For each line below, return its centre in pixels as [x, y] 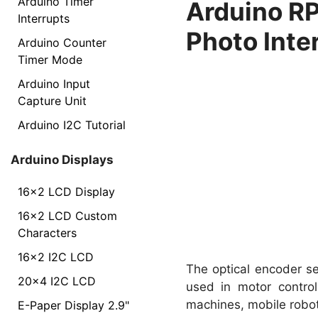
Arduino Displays [62, 159]
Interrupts [44, 18]
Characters [47, 233]
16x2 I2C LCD [56, 257]
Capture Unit [52, 100]
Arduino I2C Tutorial [72, 125]
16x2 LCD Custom [67, 216]
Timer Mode [50, 59]
